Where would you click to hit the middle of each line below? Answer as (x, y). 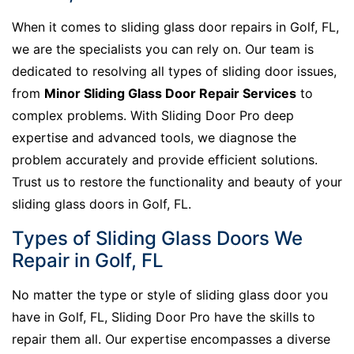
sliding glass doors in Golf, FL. (102, 203)
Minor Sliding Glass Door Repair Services (170, 93)
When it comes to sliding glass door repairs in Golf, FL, (175, 26)
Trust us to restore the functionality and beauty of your (177, 181)
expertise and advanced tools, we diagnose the (154, 137)
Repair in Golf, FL (88, 260)
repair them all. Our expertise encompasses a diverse (171, 339)
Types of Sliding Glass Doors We (157, 238)
